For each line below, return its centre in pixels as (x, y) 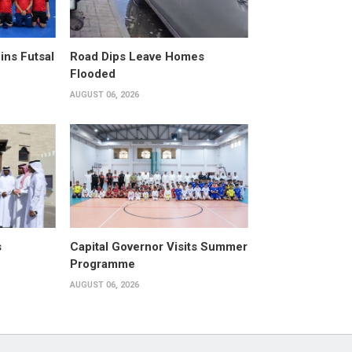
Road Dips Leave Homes (137, 57)
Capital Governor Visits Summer (158, 246)
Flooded (92, 74)
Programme (102, 264)
